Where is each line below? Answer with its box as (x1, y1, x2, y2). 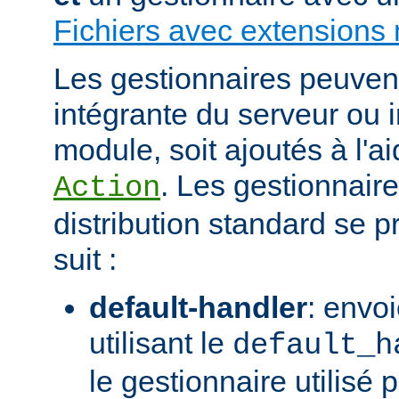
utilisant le (89, 325, 232, 360)
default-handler (89, 289, 307, 324)
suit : (53, 241, 117, 276)
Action (53, 170, 160, 205)
